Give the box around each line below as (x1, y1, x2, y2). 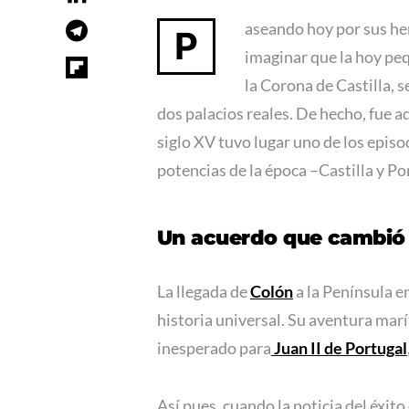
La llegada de (157, 281, 250, 302)
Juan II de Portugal (271, 338, 407, 359)
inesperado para (157, 338, 271, 359)
